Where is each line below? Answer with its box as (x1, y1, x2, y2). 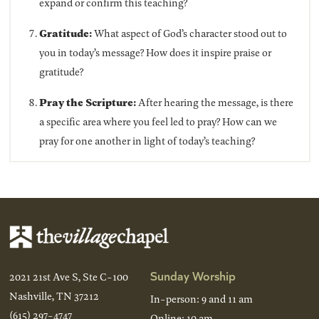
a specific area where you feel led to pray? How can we (38, 114, 277, 130)
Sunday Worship (150, 266, 236, 284)
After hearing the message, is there (137, 95, 293, 110)
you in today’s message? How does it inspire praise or (38, 45, 271, 61)
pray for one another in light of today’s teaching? (38, 133, 255, 149)
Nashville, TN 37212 (9, 288, 99, 303)
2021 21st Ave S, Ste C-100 (9, 268, 128, 284)
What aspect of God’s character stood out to (93, 26, 287, 41)
